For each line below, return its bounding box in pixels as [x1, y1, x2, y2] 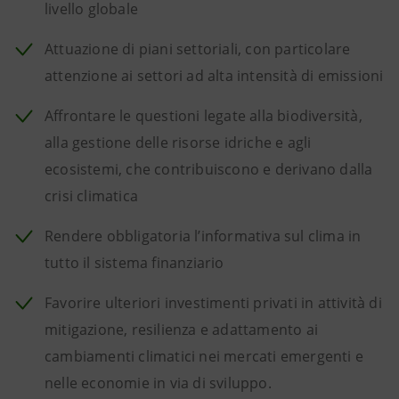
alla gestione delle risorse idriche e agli [45, 133, 312, 152]
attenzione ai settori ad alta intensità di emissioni [45, 66, 384, 85]
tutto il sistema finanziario [45, 253, 224, 273]
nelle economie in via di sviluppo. [45, 373, 272, 393]
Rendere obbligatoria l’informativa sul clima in [45, 226, 362, 246]
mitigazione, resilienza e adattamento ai [45, 320, 318, 339]
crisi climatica [45, 186, 138, 206]
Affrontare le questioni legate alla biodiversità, [45, 106, 362, 126]
